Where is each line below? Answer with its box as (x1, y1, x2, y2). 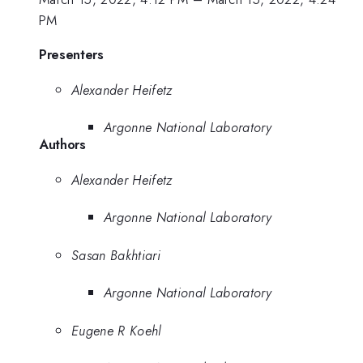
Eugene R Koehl (71, 320, 161, 340)
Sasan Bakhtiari (71, 245, 160, 265)
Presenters (39, 44, 104, 64)
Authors (39, 135, 86, 155)
